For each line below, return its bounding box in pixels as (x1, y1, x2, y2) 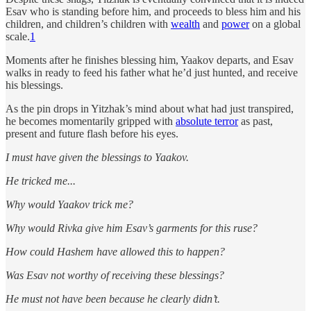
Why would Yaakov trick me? (6, 198, 133, 210)
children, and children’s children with (6, 17, 171, 30)
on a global (249, 17, 301, 30)
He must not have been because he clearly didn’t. (6, 292, 220, 305)
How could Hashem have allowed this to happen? (6, 245, 225, 258)
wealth (171, 17, 200, 30)
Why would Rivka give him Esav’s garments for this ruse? (6, 221, 258, 234)
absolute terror (176, 115, 238, 127)
